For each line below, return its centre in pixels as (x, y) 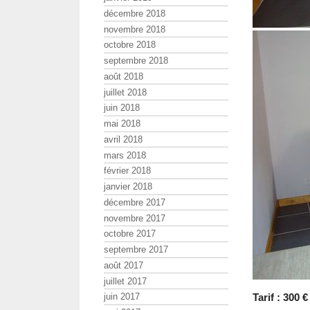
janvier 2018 (128, 187)
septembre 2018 (136, 61)
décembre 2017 (135, 202)
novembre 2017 (135, 218)
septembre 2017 (136, 250)
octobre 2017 (130, 234)
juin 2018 (122, 108)
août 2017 (124, 265)
